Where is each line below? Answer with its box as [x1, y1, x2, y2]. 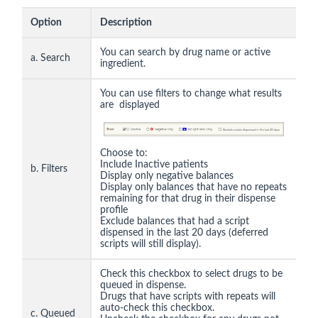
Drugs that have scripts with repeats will [100, 292, 275, 302]
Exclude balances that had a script [100, 216, 249, 227]
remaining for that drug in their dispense [100, 194, 275, 204]
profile [100, 205, 128, 216]
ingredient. [100, 59, 146, 70]
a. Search [31, 53, 70, 64]
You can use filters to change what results [100, 89, 282, 99]
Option [31, 18, 62, 28]
